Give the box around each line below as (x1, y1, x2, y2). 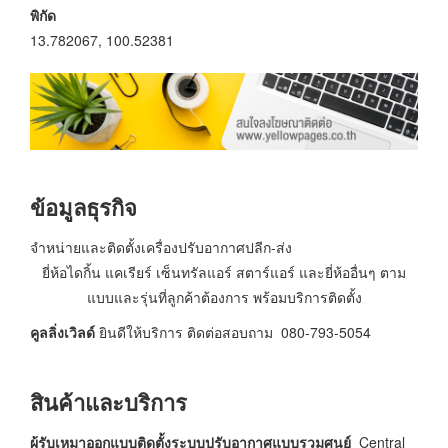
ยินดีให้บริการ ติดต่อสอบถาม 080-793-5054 (99, 322, 371, 343)
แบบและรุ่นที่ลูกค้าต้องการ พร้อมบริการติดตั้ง (86, 286, 362, 307)
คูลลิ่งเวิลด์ (30, 322, 99, 343)
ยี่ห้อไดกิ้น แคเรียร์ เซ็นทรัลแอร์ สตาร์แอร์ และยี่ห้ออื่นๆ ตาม (42, 261, 406, 282)
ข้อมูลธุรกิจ (30, 191, 137, 224)
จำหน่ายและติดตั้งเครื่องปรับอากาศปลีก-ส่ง (30, 236, 296, 257)
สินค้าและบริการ (30, 386, 187, 419)
